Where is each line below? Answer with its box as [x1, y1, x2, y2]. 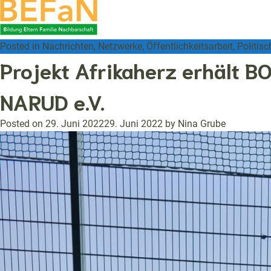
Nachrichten [42, 41, 94, 52]
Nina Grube [178, 118, 226, 129]
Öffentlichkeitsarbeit [146, 41, 233, 52]
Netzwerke [98, 41, 142, 52]
